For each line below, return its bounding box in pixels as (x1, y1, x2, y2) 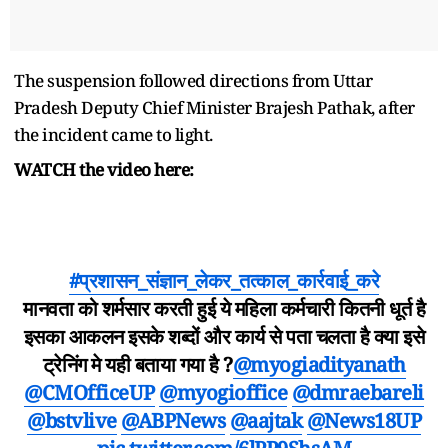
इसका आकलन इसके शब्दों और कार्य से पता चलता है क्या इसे (23, 322, 425, 350)
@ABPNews (121, 406, 225, 434)
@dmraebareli (291, 378, 424, 406)
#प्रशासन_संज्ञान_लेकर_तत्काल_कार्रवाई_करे (68, 266, 380, 294)
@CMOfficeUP (24, 378, 155, 406)
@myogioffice (159, 378, 288, 406)
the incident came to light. (14, 122, 213, 146)
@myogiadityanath (232, 350, 406, 378)
